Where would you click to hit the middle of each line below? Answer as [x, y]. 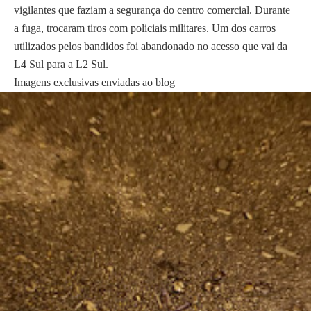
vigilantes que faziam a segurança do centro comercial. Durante [152, 10]
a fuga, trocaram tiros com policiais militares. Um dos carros [145, 28]
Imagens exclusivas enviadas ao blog [94, 83]
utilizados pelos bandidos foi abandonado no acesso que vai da [151, 47]
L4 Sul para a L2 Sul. [61, 65]
